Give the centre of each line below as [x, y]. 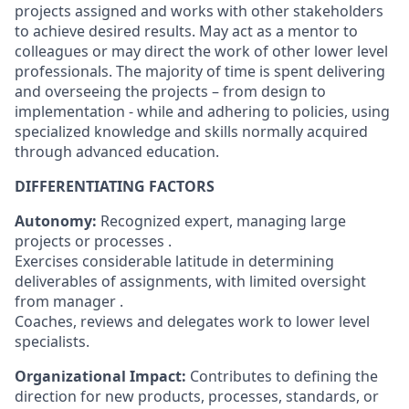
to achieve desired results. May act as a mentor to [186, 31]
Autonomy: [58, 221]
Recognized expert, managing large [223, 221]
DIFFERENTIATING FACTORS [115, 186]
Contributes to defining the [284, 376]
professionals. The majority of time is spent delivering [200, 71]
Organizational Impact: [102, 376]
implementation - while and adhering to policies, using [202, 111]
